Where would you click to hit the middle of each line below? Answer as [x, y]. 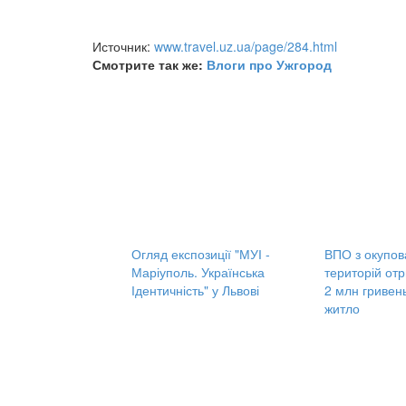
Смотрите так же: [150, 65]
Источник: [123, 47]
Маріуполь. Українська [198, 272]
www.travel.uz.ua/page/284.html [246, 47]
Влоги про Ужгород [269, 65]
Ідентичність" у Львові [195, 290]
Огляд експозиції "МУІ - [201, 254]
